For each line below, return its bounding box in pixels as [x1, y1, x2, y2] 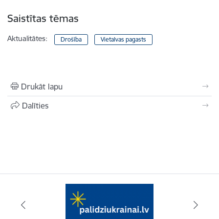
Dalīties [22, 100, 48, 110]
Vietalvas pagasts [100, 35, 146, 43]
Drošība [61, 35, 82, 43]
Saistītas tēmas [7, 11, 79, 25]
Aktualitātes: [7, 33, 47, 43]
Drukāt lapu [21, 81, 63, 91]
